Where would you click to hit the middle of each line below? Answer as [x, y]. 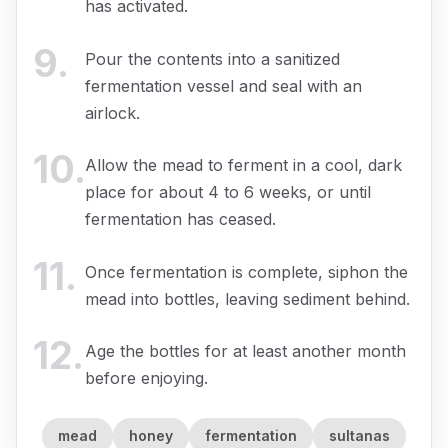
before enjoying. [146, 378]
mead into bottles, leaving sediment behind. [247, 298]
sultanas [359, 436]
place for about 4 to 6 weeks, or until [228, 192]
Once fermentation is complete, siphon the [246, 271]
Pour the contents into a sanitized [212, 58]
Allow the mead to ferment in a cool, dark [243, 165]
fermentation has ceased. [180, 219]
